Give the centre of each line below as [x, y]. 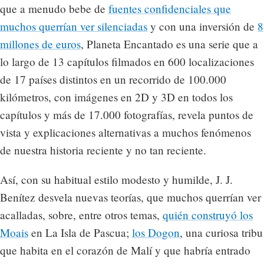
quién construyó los [208, 214]
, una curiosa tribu [221, 232]
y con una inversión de [202, 27]
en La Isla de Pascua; [80, 232]
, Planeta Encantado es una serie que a [169, 44]
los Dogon [156, 232]
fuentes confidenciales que [170, 9]
